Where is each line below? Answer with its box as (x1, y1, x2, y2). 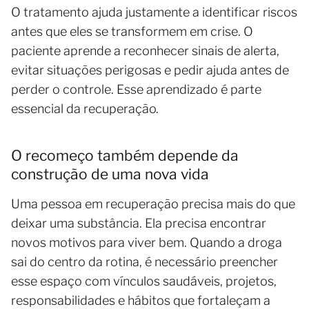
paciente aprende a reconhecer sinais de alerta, (11, 43, 279, 59)
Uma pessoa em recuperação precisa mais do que (11, 197, 295, 212)
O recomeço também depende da (11, 147, 239, 165)
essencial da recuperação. (11, 101, 159, 117)
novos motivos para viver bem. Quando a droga (11, 235, 282, 250)
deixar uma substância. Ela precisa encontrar (11, 216, 266, 231)
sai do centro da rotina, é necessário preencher (11, 255, 278, 270)
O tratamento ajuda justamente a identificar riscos (11, 5, 297, 20)
